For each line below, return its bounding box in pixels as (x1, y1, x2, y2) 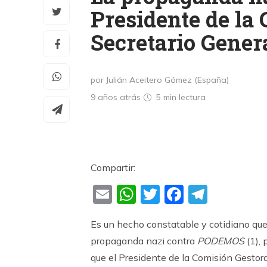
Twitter (160, 183, 224, 207)
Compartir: (91, 162, 135, 173)
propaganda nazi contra (91, 235, 197, 247)
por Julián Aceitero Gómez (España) (91, 74, 229, 85)
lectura (179, 92, 206, 103)
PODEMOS (197, 235, 244, 247)
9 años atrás (91, 92, 143, 103)
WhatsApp (136, 183, 235, 207)
